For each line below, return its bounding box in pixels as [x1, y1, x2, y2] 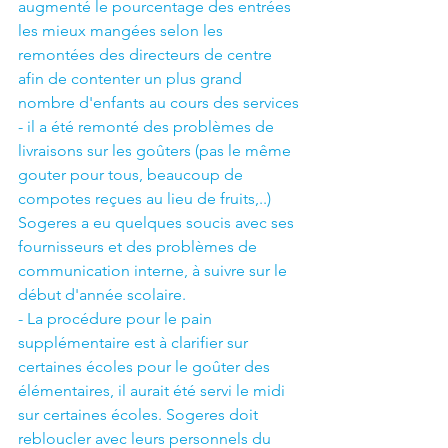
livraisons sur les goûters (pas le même [18, 141, 295, 161]
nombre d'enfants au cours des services [18, 93, 299, 113]
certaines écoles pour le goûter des [18, 357, 274, 377]
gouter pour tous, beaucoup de [18, 165, 247, 185]
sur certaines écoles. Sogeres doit [18, 405, 262, 425]
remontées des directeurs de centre [18, 45, 276, 65]
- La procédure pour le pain [18, 309, 216, 329]
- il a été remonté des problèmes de [18, 117, 278, 137]
